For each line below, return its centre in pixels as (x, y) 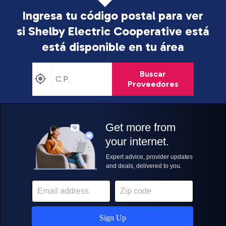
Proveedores (153, 84)
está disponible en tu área (113, 47)
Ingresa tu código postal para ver (113, 15)
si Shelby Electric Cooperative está (113, 31)
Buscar (153, 74)
